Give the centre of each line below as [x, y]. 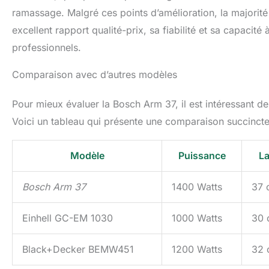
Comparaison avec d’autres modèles [95, 75]
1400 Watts [197, 187]
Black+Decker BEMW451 [78, 249]
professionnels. [47, 48]
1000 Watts [197, 218]
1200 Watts [197, 249]
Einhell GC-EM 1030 [68, 218]
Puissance [202, 156]
